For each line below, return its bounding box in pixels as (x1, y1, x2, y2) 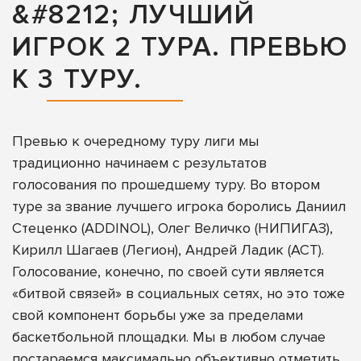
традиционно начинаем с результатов (12, 153, 267, 172)
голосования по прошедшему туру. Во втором (12, 175, 320, 193)
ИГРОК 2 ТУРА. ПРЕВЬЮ (12, 31, 348, 64)
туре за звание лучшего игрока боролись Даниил (12, 197, 346, 215)
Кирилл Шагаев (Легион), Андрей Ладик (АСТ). (12, 240, 324, 259)
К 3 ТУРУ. (12, 63, 143, 97)
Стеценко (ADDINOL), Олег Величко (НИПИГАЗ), (12, 218, 333, 237)
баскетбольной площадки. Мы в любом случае (12, 327, 326, 346)
